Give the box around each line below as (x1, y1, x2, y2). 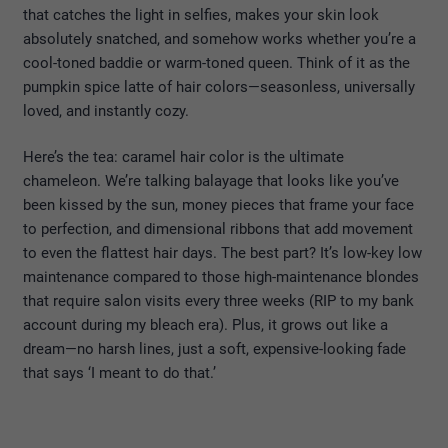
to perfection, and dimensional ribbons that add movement (23, 220, 413, 238)
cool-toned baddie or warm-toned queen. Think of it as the (23, 53, 410, 72)
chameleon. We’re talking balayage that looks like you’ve (23, 172, 399, 190)
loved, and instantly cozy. (23, 101, 189, 120)
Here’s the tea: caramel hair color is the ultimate (23, 148, 344, 166)
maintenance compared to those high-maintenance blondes (23, 268, 419, 286)
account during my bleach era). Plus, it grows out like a (23, 316, 388, 334)
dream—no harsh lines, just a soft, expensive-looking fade (23, 340, 406, 358)
